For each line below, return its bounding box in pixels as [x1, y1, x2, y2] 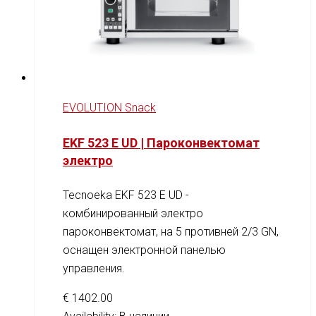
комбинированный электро [63, 206, 203, 220]
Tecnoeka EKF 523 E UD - [63, 188, 189, 202]
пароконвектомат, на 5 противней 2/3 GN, [63, 224, 279, 238]
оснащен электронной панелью [63, 243, 226, 257]
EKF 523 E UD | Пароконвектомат [63, 135, 260, 150]
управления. [63, 261, 125, 275]
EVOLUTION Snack [63, 100, 156, 114]
